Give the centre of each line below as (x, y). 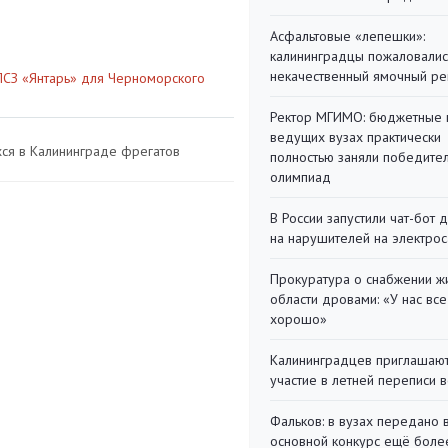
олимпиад (300, 177)
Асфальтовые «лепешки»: (347, 36)
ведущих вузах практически (355, 137)
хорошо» (298, 319)
